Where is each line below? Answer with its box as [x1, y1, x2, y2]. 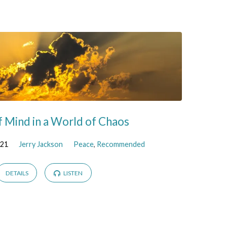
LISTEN [62, 169, 83, 177]
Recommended [96, 139, 145, 148]
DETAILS [5, 169, 28, 177]
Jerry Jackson [18, 139, 63, 148]
